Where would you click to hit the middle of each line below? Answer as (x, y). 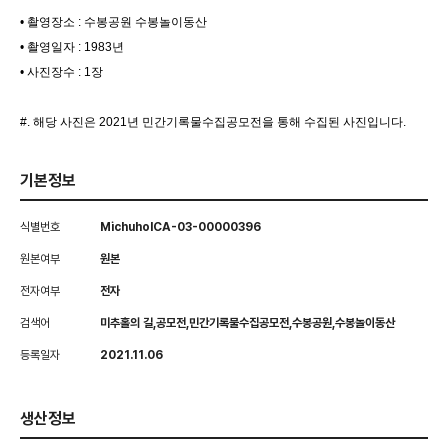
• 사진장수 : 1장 (61, 72)
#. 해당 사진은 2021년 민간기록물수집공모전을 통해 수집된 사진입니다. (213, 122)
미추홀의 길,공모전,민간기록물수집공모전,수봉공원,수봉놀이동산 (247, 323)
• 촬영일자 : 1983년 (72, 47)
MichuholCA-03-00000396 (180, 227)
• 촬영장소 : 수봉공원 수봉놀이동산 (113, 22)
